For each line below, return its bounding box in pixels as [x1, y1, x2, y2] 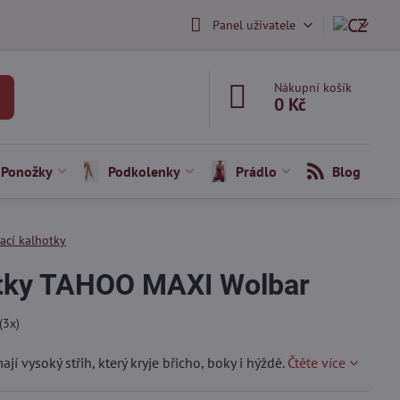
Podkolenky [107, 162, 180, 180]
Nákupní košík [274, 79, 353, 96]
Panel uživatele [212, 16, 296, 33]
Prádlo [235, 162, 277, 180]
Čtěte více [287, 354, 346, 371]
